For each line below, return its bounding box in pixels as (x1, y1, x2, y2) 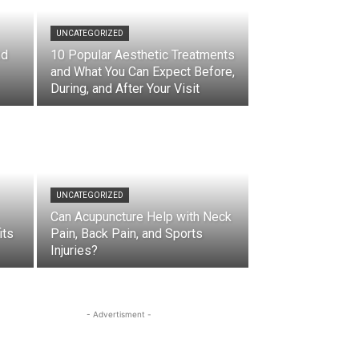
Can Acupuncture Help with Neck (50, 209, 232, 224)
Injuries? (50, 243, 98, 258)
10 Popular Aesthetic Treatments (50, 47, 235, 63)
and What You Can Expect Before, (50, 64, 235, 79)
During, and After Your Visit (50, 81, 200, 96)
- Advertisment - (86, 309, 151, 319)
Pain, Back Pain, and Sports (50, 226, 203, 241)
